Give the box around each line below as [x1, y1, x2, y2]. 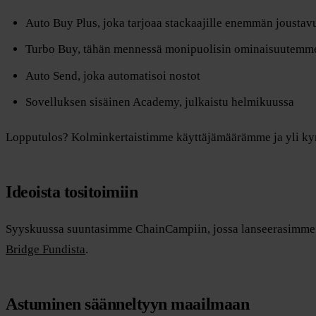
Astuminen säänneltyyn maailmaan [6, 294, 250, 313]
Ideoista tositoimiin [6, 183, 138, 202]
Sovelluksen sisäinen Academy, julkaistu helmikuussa [25, 95, 294, 109]
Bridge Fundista [6, 242, 85, 256]
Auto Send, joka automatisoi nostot [25, 68, 200, 83]
